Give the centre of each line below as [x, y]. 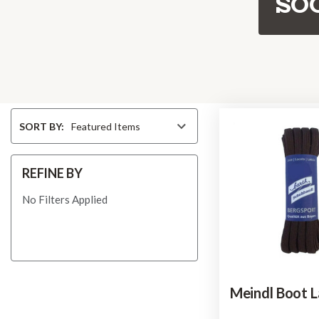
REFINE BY [52, 173]
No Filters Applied [65, 199]
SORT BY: [42, 126]
